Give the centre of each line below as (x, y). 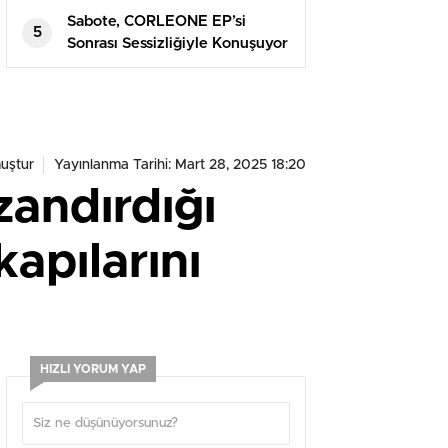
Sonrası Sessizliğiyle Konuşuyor (177, 44)
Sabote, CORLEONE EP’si (156, 22)
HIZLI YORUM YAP (93, 369)
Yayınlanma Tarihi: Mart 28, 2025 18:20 (180, 165)
